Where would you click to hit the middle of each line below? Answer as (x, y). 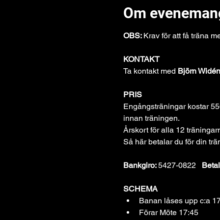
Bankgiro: (140, 165)
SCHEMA (140, 189)
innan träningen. (151, 118)
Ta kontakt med (150, 71)
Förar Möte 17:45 (168, 212)
